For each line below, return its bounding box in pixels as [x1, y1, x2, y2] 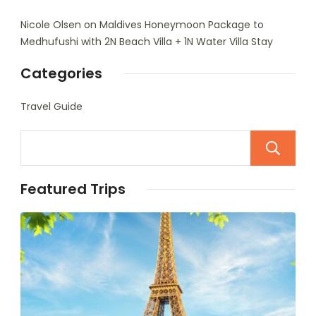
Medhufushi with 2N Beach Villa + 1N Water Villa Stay [20, 35, 273, 49]
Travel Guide [20, 99, 83, 114]
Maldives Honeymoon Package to [99, 18, 264, 32]
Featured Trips [20, 179, 126, 200]
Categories [20, 63, 102, 84]
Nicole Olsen [20, 18, 81, 32]
